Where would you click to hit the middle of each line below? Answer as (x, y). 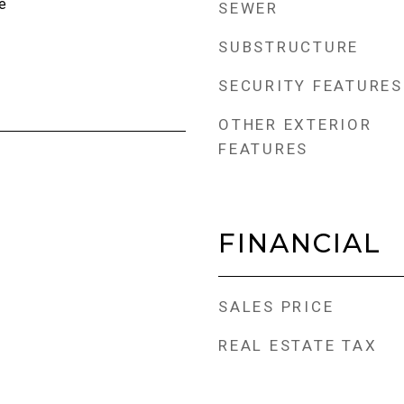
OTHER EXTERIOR (295, 124)
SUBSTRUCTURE (289, 47)
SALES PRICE (276, 307)
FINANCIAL (300, 243)
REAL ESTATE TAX (298, 345)
